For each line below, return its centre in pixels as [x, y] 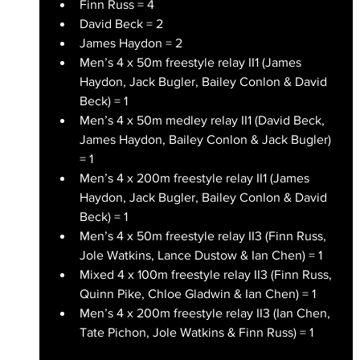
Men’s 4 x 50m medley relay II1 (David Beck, [203, 120]
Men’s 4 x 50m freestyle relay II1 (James [192, 62]
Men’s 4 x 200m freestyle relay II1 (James [196, 178]
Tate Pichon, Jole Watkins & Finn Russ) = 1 [196, 332]
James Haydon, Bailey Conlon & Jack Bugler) [207, 139]
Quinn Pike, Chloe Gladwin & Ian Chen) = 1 [199, 293]
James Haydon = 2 [131, 43]
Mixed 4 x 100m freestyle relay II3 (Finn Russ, [207, 274]
